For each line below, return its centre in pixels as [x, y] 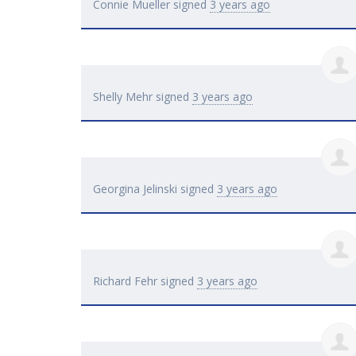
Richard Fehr [125, 281]
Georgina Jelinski [135, 189]
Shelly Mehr [123, 97]
